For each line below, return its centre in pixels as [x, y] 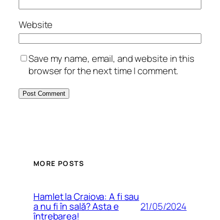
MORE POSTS [59, 163]
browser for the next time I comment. [104, 71]
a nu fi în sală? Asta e [76, 206]
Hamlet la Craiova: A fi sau [86, 196]
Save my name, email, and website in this [111, 59]
